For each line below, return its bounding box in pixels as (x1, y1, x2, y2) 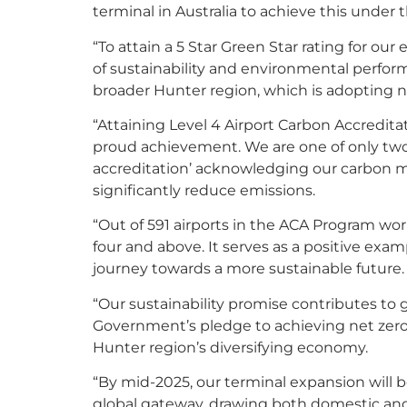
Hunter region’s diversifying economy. (93, 337, 368, 356)
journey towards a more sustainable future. (93, 259, 404, 278)
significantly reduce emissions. (93, 180, 315, 199)
